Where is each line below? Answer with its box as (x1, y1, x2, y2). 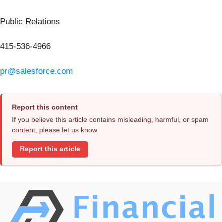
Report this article (20, 145, 80, 153)
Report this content (12, 103, 78, 111)
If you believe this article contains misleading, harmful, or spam (12, 115, 209, 123)
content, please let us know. (12, 125, 99, 134)
